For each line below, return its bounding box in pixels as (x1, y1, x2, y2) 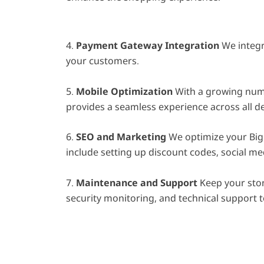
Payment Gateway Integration (76, 38, 219, 52)
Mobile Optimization (76, 84, 173, 98)
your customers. (66, 54, 139, 67)
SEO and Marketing (76, 130, 166, 144)
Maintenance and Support (76, 176, 197, 189)
